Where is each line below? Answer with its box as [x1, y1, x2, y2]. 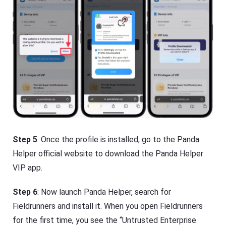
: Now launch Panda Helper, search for [37, 187, 172, 197]
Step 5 [13, 134, 38, 144]
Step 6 [13, 187, 38, 197]
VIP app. [13, 162, 43, 173]
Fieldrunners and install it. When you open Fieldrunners [13, 201, 203, 211]
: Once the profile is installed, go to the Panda [37, 134, 200, 144]
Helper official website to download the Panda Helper [13, 148, 204, 158]
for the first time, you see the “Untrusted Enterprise [13, 215, 197, 225]
